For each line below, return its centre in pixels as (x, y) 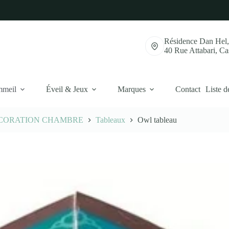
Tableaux (111, 120)
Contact (188, 89)
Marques (132, 89)
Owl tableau (157, 120)
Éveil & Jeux (67, 89)
